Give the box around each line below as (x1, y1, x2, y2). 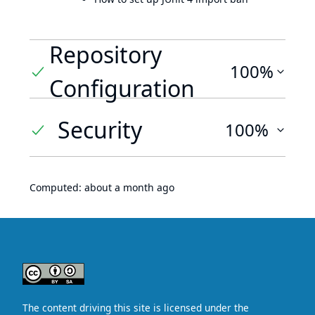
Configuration (49, 73, 195, 103)
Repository (49, 39, 162, 70)
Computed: (30, 181, 84, 194)
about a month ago (84, 181, 174, 194)
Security (58, 115, 142, 145)
